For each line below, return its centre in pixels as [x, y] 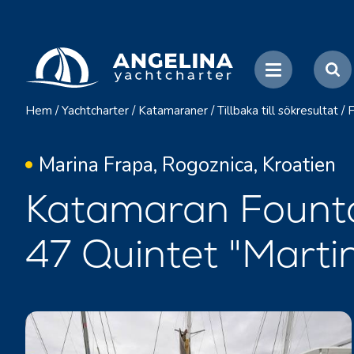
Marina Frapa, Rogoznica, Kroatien [187, 165]
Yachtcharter [95, 111]
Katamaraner [173, 111]
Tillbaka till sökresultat [278, 111]
